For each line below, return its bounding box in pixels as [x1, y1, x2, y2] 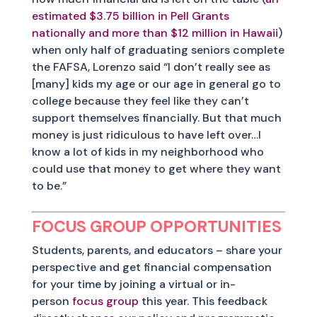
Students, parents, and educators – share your [31, 242, 282, 258]
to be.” [31, 178, 67, 193]
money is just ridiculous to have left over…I [31, 127, 261, 142]
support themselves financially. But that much [31, 110, 282, 125]
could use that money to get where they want [31, 161, 281, 176]
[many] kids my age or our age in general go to [31, 76, 281, 91]
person [31, 293, 72, 309]
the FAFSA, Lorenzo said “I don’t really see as [31, 59, 270, 74]
